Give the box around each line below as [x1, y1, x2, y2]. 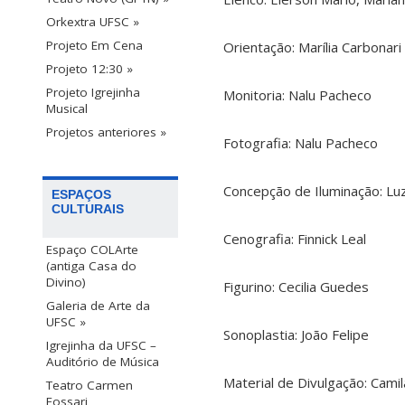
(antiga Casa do [46, 258, 137, 275]
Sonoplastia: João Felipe [223, 325, 369, 344]
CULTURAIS [52, 202, 124, 217]
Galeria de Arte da [46, 297, 150, 315]
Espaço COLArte [46, 241, 138, 259]
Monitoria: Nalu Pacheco [223, 86, 372, 105]
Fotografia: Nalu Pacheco [223, 134, 378, 153]
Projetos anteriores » [46, 123, 166, 140]
